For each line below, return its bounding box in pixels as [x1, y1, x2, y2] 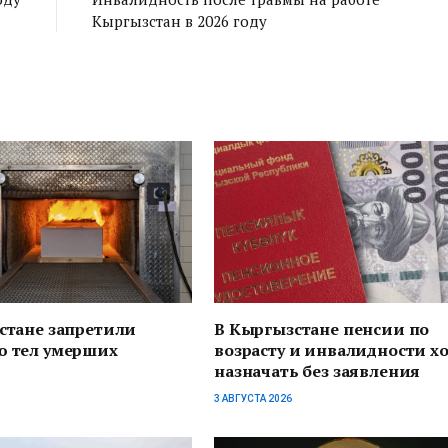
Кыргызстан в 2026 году [91, 10, 267, 31]
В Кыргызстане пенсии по [214, 318, 430, 341]
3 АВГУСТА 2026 [214, 393, 292, 405]
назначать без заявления [214, 360, 421, 383]
